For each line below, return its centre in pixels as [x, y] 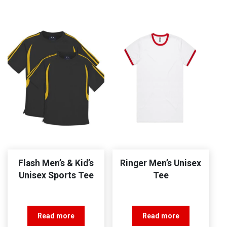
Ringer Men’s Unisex [161, 163]
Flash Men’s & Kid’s [56, 163]
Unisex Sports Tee [56, 175]
